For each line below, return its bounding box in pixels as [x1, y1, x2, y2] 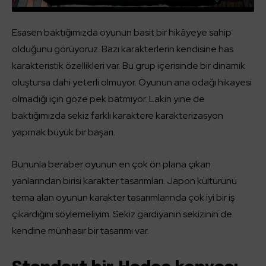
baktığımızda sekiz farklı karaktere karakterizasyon [12, 109, 223, 122]
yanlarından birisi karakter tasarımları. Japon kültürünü [12, 175, 237, 187]
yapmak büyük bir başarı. [12, 126, 115, 138]
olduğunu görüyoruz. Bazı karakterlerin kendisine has [12, 43, 233, 55]
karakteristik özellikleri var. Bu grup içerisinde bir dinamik [12, 59, 245, 72]
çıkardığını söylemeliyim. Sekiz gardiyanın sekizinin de [12, 208, 232, 220]
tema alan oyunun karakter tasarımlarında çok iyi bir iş [12, 191, 235, 204]
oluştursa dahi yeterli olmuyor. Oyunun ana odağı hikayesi [12, 76, 252, 88]
